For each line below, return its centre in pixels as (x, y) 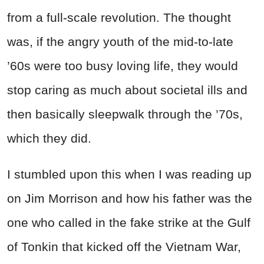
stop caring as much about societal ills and (127, 90)
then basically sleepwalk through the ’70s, (125, 114)
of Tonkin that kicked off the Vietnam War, (124, 246)
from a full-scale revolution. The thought (119, 17)
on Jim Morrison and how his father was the (130, 198)
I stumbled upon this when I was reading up (129, 174)
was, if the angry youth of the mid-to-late (120, 41)
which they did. (49, 138)
